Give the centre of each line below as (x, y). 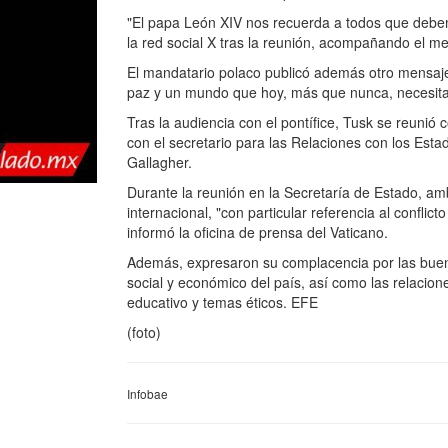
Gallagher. (159, 162)
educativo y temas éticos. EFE (222, 302)
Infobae (147, 393)
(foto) (144, 332)
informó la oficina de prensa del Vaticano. (257, 232)
